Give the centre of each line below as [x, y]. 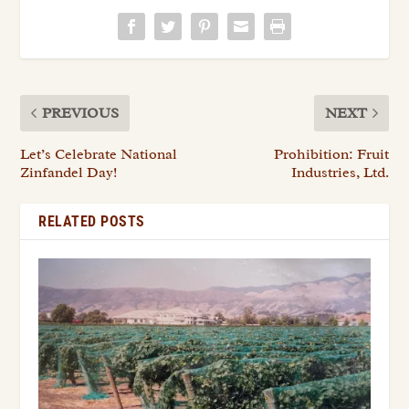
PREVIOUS [81, 113]
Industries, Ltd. [340, 172]
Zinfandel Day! [69, 172]
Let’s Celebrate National [99, 154]
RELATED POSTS [92, 221]
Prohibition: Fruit [331, 154]
